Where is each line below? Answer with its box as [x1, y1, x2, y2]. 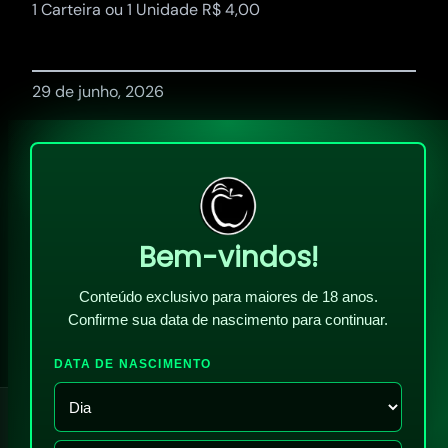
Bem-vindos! [138, 238, 318, 277]
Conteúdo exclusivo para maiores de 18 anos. [78, 288, 378, 305]
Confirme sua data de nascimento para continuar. [68, 311, 388, 328]
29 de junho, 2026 [32, 81, 164, 102]
